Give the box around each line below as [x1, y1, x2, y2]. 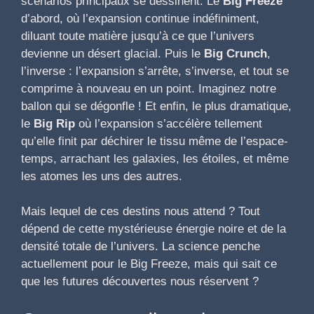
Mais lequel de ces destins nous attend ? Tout [21, 205, 260, 219]
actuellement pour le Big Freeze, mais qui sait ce [21, 257, 277, 271]
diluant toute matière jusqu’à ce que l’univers [21, 29, 254, 43]
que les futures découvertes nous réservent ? [21, 275, 259, 289]
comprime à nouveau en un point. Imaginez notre [21, 81, 276, 95]
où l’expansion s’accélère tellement [75, 116, 262, 130]
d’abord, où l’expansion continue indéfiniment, [21, 11, 259, 25]
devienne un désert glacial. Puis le [21, 46, 204, 60]
